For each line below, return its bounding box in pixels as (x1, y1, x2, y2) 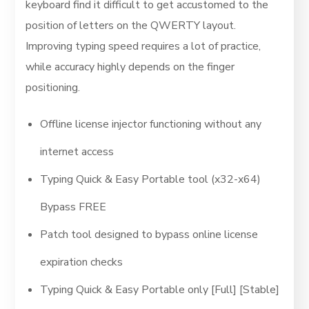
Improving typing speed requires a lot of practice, (26, 39, 261, 54)
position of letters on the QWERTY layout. (26, 18, 237, 33)
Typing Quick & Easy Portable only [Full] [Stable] (40, 282, 280, 297)
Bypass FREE (40, 199, 107, 215)
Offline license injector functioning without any (40, 117, 262, 132)
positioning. (26, 80, 81, 95)
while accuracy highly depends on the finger (26, 59, 235, 74)
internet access (40, 144, 114, 159)
